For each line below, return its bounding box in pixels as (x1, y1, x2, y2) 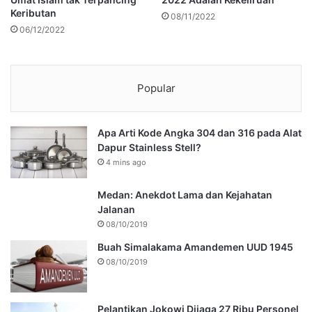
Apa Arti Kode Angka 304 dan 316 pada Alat (97, 127, 302, 139)
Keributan (10, 7, 56, 19)
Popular (136, 81, 175, 95)
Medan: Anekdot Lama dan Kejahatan (97, 189, 272, 201)
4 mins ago (106, 157, 146, 168)
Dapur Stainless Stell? (97, 141, 201, 154)
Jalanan (97, 203, 135, 216)
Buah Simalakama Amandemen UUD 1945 (97, 241, 293, 253)
